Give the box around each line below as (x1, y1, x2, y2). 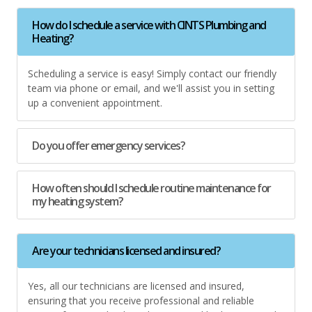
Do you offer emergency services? (32, 138, 185, 154)
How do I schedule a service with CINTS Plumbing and (32, 17, 266, 33)
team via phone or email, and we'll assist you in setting (28, 81, 274, 95)
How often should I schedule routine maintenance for (32, 180, 271, 196)
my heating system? (32, 194, 123, 210)
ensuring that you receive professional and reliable (28, 294, 254, 308)
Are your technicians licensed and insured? (32, 243, 220, 259)
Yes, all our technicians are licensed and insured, (28, 279, 244, 293)
